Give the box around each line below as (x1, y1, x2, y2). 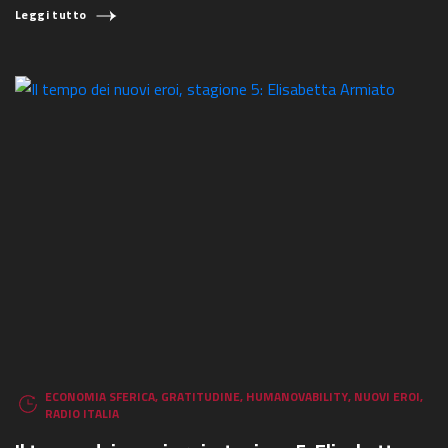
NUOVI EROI (354, 386, 420, 406)
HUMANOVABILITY (246, 386, 348, 406)
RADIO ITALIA (45, 403, 119, 423)
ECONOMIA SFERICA (45, 386, 155, 406)
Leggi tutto (15, 5, 87, 25)
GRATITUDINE (161, 386, 240, 406)
